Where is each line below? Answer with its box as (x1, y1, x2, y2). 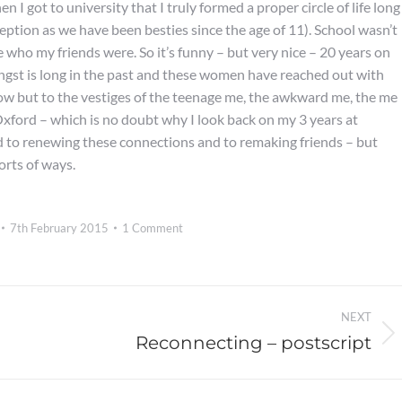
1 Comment (121, 221, 183, 235)
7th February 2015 (9, 221, 109, 235)
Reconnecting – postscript (135, 332, 371, 354)
